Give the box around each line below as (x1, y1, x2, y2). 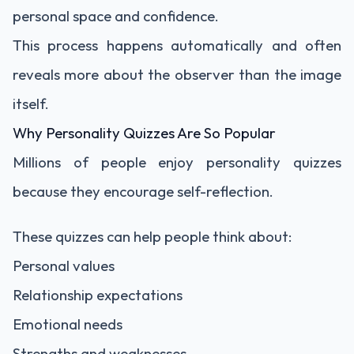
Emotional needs (13, 314, 122, 333)
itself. (13, 94, 49, 113)
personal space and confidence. (13, 6, 219, 25)
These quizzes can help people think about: (13, 227, 292, 246)
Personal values (13, 256, 115, 275)
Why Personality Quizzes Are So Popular (13, 123, 276, 142)
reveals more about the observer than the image (13, 65, 341, 84)
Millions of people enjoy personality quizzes (13, 153, 341, 171)
